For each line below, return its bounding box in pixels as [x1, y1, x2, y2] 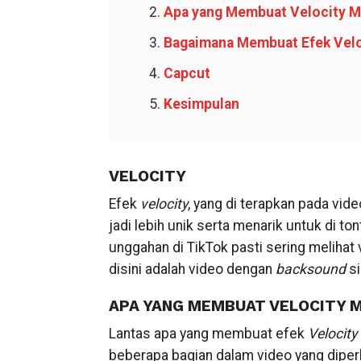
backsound [275, 261, 346, 277]
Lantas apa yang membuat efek [108, 326, 308, 342]
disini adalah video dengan [108, 261, 276, 277]
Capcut [163, 65, 210, 81]
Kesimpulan [163, 96, 239, 112]
